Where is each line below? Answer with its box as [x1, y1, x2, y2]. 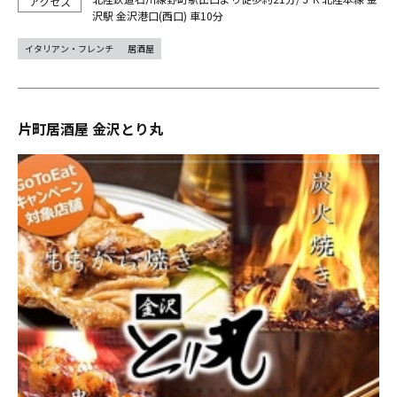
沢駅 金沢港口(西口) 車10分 [92, 8, 223, 24]
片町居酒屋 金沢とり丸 [18, 118, 163, 140]
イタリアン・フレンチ [25, 42, 113, 56]
